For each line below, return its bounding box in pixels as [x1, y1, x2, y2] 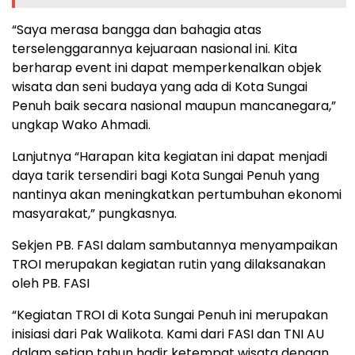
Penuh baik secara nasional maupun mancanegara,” [12, 97, 336, 116]
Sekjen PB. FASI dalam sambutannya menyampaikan [12, 236, 338, 255]
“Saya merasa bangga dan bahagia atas [12, 21, 261, 40]
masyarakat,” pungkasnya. [12, 204, 177, 223]
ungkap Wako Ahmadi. [12, 116, 151, 135]
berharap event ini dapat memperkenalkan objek [12, 59, 322, 78]
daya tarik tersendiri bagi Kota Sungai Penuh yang [12, 166, 319, 185]
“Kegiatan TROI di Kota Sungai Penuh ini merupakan [12, 306, 328, 325]
